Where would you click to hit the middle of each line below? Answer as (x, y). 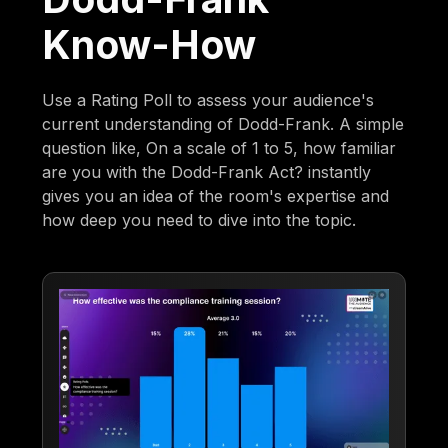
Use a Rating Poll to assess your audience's (208, 99)
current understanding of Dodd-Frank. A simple (223, 123)
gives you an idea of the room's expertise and (216, 195)
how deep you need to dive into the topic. (199, 219)
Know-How (149, 44)
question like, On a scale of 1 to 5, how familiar (219, 147)
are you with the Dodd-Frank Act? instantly (207, 171)
